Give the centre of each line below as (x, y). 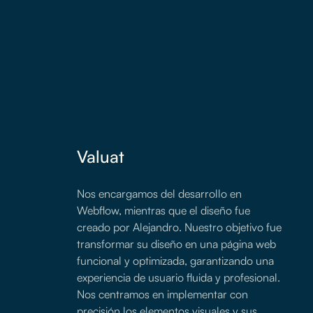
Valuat (100, 156)
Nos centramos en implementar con (162, 294)
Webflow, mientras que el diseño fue (163, 210)
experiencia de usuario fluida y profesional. (178, 277)
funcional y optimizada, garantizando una (175, 260)
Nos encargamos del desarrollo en (159, 193)
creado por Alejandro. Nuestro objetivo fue (179, 227)
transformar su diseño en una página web (176, 243)
